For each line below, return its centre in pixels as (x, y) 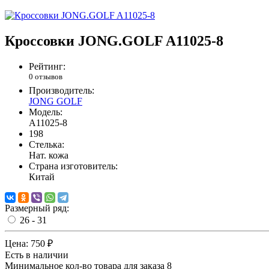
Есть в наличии (37, 255)
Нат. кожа (49, 156)
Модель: (46, 112)
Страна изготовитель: (73, 166)
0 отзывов (46, 77)
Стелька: (47, 145)
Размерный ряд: (37, 208)
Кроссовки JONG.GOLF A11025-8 (114, 41)
